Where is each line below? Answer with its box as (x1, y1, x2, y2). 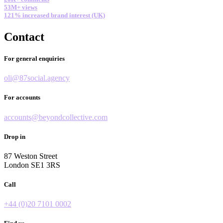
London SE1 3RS (4, 160, 60, 169)
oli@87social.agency (4, 74, 70, 83)
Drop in (4, 132, 25, 140)
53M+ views (4, 3, 37, 11)
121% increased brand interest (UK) (4, 11, 105, 19)
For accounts (4, 94, 40, 102)
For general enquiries (4, 55, 65, 63)
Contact (4, 30, 44, 43)
